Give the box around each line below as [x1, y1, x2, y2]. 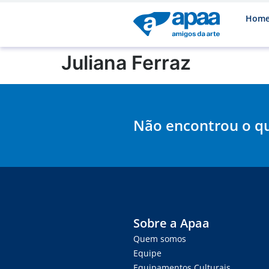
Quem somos [133, 232, 186, 244]
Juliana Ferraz [61, 50, 191, 74]
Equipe [133, 247, 162, 259]
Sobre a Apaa [133, 214, 210, 231]
